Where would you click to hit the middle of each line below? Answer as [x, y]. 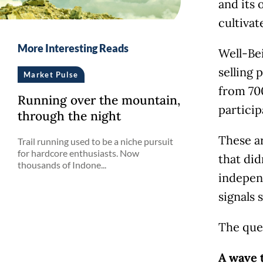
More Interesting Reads [73, 48]
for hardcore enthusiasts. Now [78, 153]
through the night [69, 116]
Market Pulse [51, 75]
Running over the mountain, [99, 100]
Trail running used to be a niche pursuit [95, 141]
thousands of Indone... [62, 165]
